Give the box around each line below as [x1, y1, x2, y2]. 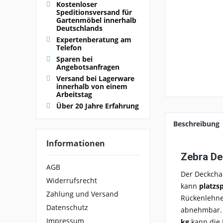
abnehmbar [181, 205, 220, 215]
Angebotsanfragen [56, 62, 119, 72]
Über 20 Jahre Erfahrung [56, 101, 139, 111]
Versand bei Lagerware [56, 73, 134, 83]
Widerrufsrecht [46, 176, 97, 186]
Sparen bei [56, 54, 93, 64]
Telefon [56, 42, 82, 52]
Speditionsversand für [56, 7, 132, 17]
